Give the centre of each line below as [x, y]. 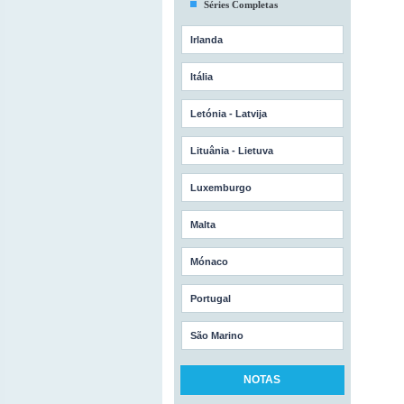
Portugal [210, 298]
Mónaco [209, 262]
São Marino [216, 335]
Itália [201, 77]
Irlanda [206, 40]
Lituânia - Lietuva [231, 151]
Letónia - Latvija [228, 114]
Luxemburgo [220, 188]
